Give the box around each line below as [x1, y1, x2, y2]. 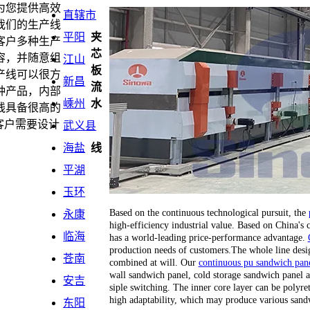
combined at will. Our [109, 257, 199, 268]
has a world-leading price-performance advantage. [109, 232, 308, 243]
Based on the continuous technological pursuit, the [109, 207, 309, 218]
